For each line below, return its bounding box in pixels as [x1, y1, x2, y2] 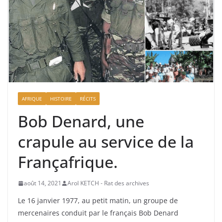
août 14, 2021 [24, 179, 61, 188]
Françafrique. [18, 151, 118, 173]
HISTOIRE [50, 95, 72, 103]
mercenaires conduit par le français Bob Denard [18, 208, 178, 218]
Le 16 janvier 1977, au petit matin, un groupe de [18, 196, 178, 206]
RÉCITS [80, 95, 96, 103]
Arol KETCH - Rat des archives [67, 179, 149, 188]
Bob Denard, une [18, 111, 144, 132]
